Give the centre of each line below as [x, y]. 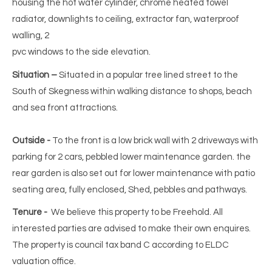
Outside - [31, 140]
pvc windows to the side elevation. [81, 52]
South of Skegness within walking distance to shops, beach [132, 91]
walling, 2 [31, 36]
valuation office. [44, 262]
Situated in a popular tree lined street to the [148, 75]
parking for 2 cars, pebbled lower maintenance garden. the [131, 157]
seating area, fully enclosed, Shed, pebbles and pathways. [130, 189]
